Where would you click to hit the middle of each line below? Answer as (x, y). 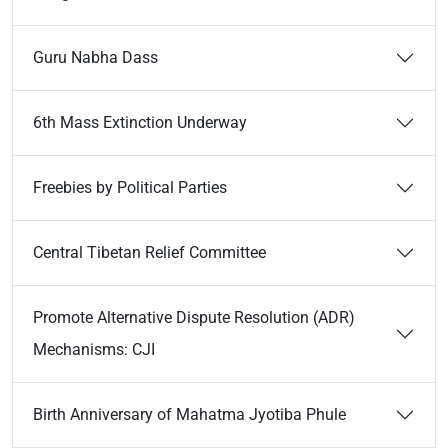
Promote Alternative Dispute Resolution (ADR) (194, 317)
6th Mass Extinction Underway (140, 122)
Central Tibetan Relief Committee (149, 252)
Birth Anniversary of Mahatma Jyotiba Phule (189, 414)
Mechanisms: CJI (94, 349)
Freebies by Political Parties (130, 187)
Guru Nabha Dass (95, 57)
